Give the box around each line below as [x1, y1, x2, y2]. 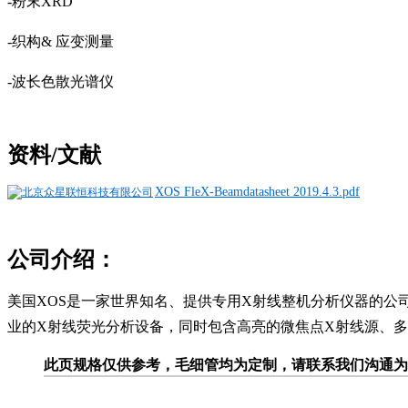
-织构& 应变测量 [7, 33, 114, 49]
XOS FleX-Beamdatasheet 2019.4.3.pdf [155, 184, 360, 199]
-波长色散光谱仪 [7, 73, 114, 89]
